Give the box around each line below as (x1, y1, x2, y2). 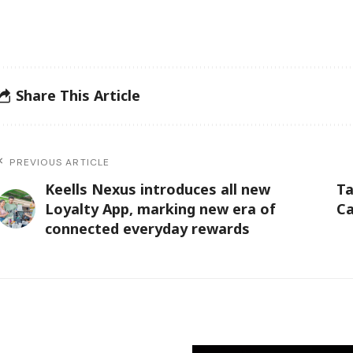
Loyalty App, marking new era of (45, 199, 277, 218)
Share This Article (16, 86, 141, 106)
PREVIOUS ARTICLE (9, 155, 110, 169)
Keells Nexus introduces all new (45, 179, 271, 199)
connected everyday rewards (45, 218, 251, 238)
